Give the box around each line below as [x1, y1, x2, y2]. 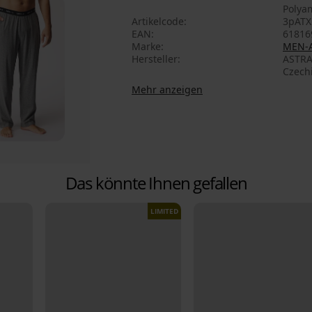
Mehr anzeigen [132, 83, 203, 97]
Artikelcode [132, 15, 184, 29]
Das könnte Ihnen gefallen [65, 171, 247, 194]
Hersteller [132, 52, 178, 66]
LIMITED [150, 205, 178, 216]
